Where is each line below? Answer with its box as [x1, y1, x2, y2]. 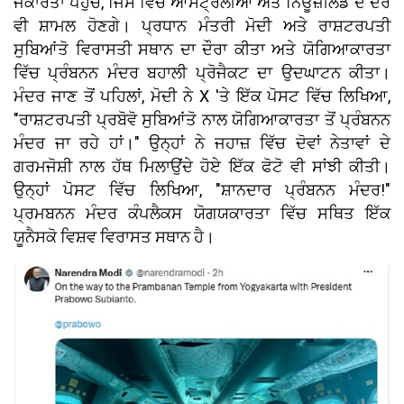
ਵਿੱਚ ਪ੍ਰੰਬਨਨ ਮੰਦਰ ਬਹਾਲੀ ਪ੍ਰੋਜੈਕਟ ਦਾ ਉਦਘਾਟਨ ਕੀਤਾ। [14, 63, 390, 83]
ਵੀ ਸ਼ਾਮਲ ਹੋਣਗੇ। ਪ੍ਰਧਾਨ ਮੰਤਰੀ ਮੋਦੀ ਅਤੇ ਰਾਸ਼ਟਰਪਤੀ [14, 16, 390, 36]
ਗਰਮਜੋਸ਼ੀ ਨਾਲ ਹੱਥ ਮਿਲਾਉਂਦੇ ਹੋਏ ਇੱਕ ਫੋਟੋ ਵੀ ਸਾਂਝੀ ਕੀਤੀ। [14, 157, 390, 177]
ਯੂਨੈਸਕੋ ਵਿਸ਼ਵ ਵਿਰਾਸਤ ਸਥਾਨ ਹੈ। [14, 227, 218, 247]
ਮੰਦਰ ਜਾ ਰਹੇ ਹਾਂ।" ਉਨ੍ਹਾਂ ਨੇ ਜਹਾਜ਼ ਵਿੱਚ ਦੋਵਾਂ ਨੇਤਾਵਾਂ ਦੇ [14, 133, 390, 153]
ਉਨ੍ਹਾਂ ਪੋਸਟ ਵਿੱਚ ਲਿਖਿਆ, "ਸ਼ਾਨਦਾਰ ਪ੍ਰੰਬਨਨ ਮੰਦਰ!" [14, 180, 390, 200]
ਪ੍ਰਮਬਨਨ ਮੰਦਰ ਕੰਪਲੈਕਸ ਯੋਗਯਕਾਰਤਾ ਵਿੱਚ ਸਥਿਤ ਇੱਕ [14, 204, 390, 224]
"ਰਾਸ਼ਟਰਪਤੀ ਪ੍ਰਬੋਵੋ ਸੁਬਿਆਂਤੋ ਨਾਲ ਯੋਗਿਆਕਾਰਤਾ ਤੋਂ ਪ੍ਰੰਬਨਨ [14, 110, 390, 130]
